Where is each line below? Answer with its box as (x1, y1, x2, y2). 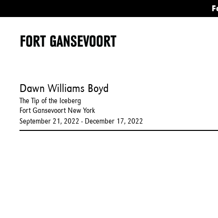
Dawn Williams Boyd (19, 81, 109, 95)
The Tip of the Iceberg (19, 96, 81, 105)
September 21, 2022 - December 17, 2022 (19, 116, 143, 126)
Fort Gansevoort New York (19, 106, 95, 115)
